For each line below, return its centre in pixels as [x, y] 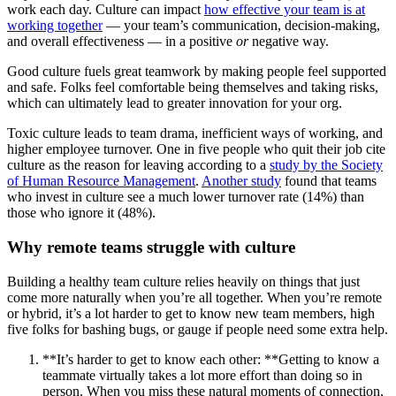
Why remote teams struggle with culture [151, 247]
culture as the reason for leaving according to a [138, 165]
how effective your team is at [285, 10]
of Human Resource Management [101, 181]
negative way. [289, 42]
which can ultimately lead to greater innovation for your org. [175, 103]
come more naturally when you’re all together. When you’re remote [194, 297]
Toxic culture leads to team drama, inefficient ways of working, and [195, 133]
